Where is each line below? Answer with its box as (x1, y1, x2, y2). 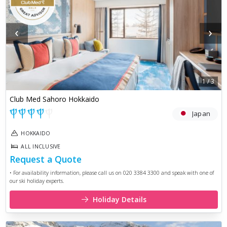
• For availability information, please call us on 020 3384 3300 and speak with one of (9, 169, 214, 177)
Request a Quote (9, 153, 82, 166)
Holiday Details (92, 194, 146, 204)
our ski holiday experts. (9, 177, 64, 185)
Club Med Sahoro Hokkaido (9, 94, 99, 104)
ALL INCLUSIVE (21, 143, 61, 150)
